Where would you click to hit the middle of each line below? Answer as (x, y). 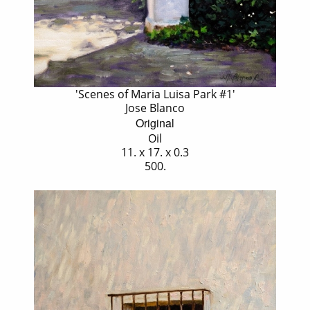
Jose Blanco (155, 108)
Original (155, 122)
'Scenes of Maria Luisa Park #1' (155, 94)
